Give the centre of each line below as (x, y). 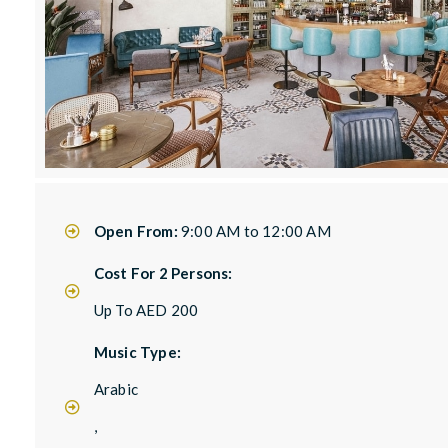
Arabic (115, 388)
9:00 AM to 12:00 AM (255, 230)
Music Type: (137, 351)
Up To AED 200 (146, 309)
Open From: (137, 230)
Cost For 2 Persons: (163, 272)
